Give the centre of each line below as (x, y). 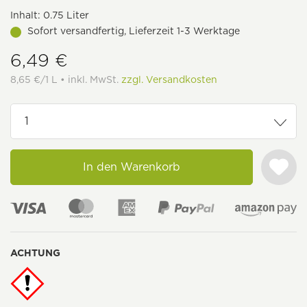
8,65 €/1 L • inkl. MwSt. (66, 79)
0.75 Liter (65, 15)
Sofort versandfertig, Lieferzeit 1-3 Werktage (134, 31)
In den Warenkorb (132, 167)
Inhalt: (25, 15)
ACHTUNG (35, 253)
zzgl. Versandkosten (169, 79)
